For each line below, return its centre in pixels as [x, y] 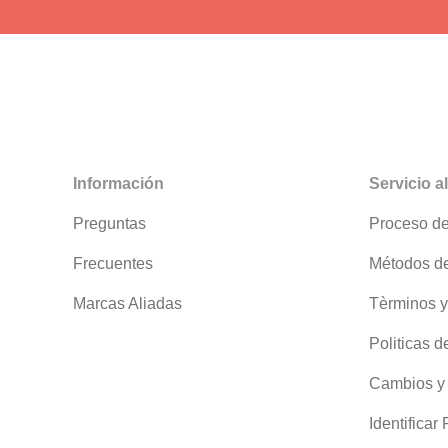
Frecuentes [113, 264]
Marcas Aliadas [127, 304]
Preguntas [109, 224]
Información [118, 184]
